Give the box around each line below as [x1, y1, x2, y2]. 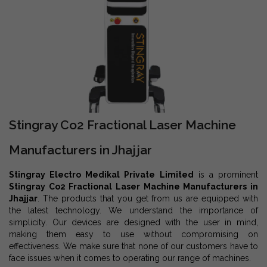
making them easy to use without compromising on [9, 229, 258, 239]
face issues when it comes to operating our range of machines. [9, 253, 251, 263]
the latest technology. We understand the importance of [9, 206, 258, 215]
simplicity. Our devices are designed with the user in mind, [9, 218, 258, 227]
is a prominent [193, 170, 259, 179]
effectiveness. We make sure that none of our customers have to [9, 241, 258, 251]
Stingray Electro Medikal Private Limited [9, 170, 194, 179]
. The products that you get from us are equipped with [38, 194, 258, 203]
